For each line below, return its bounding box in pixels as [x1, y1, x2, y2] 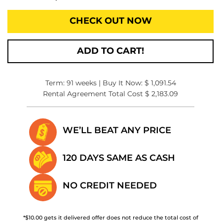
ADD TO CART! [77, 47, 144, 56]
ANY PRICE [121, 126, 171, 135]
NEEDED [117, 182, 157, 190]
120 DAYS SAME [63, 154, 135, 163]
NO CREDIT [63, 182, 117, 190]
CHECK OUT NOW [69, 17, 152, 26]
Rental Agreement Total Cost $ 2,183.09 [43, 91, 178, 98]
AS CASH [135, 154, 175, 163]
